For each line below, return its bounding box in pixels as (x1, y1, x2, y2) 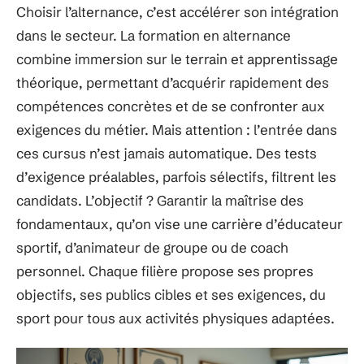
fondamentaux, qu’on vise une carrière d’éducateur (16, 214, 343, 232)
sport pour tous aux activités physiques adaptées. (16, 309, 335, 327)
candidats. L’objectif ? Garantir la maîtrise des (16, 191, 304, 209)
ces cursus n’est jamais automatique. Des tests (16, 144, 317, 162)
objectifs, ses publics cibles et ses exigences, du (16, 285, 326, 303)
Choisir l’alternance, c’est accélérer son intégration (16, 2, 339, 20)
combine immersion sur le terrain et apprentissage (16, 50, 338, 67)
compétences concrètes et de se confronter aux (16, 97, 325, 115)
